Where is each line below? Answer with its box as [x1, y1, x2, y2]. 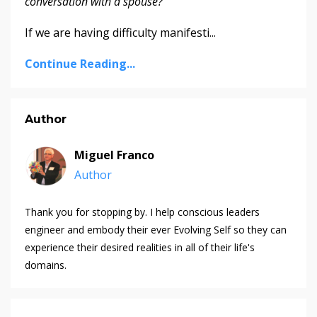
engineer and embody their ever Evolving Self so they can [25, 223, 287, 237]
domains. [25, 258, 67, 272]
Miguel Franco [74, 147, 154, 163]
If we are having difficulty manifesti [25, 25, 209, 41]
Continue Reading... [25, 56, 135, 72]
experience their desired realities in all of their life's [25, 241, 255, 255]
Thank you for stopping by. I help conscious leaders [25, 205, 260, 219]
